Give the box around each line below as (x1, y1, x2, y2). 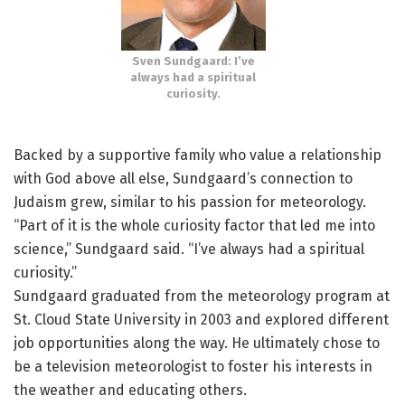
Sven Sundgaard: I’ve (131, 54, 255, 69)
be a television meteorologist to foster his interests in (14, 358, 372, 376)
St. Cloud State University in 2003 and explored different (14, 311, 389, 329)
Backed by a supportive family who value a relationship (14, 146, 381, 165)
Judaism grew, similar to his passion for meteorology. (14, 193, 366, 212)
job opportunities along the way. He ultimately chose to (14, 334, 380, 353)
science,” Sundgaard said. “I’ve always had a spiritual (14, 240, 364, 259)
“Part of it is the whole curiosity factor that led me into (14, 217, 375, 235)
